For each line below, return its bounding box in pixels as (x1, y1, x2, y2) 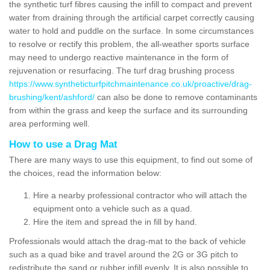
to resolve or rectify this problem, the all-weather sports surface (9, 39, 250, 49)
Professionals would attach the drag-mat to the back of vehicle (9, 236, 246, 246)
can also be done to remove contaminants (95, 92, 257, 102)
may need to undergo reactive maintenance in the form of (9, 52, 228, 62)
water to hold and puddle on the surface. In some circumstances (9, 25, 254, 36)
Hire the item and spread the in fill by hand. (33, 216, 197, 227)
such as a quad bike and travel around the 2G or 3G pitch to (9, 249, 238, 259)
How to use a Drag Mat (9, 138, 118, 150)
